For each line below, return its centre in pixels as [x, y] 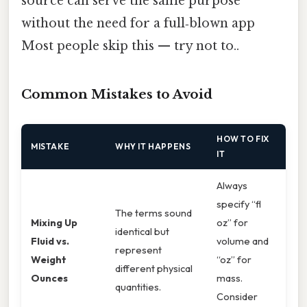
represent [138, 250]
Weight [49, 260]
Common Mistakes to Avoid [117, 94]
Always [232, 186]
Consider [237, 297]
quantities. [138, 287]
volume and [243, 241]
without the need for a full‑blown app [138, 24]
